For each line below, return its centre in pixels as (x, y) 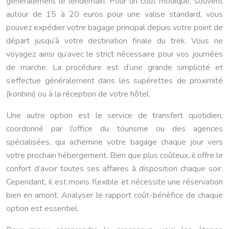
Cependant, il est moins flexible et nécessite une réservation (114, 182)
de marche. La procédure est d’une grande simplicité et (114, 67)
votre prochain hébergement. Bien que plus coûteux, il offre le (114, 155)
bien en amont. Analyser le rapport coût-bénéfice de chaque (114, 195)
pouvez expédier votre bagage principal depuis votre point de (114, 27)
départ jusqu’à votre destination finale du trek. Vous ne (114, 41)
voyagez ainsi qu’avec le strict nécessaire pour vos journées (114, 54)
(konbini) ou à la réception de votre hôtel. (78, 94)
